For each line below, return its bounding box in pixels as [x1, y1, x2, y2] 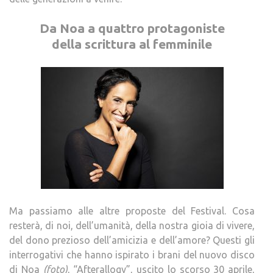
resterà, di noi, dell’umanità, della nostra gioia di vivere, [9, 220, 255, 231]
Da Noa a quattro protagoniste [39, 21, 225, 35]
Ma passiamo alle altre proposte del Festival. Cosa [9, 205, 255, 216]
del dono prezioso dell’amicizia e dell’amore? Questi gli [9, 235, 255, 246]
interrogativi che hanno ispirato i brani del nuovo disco [9, 249, 255, 260]
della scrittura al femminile [52, 37, 212, 51]
